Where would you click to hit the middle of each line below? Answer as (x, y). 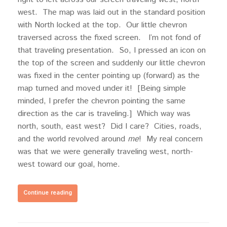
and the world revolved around (73, 139)
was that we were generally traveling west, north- (105, 152)
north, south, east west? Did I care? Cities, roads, (110, 126)
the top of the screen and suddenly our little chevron (111, 63)
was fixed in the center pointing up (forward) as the (109, 76)
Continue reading (48, 193)
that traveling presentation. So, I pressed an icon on (112, 50)
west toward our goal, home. (69, 164)
